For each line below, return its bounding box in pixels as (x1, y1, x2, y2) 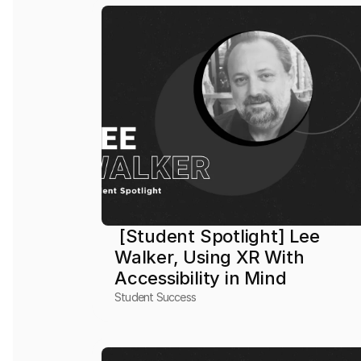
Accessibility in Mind (114, 268, 287, 288)
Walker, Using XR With (114, 247, 305, 268)
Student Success (114, 290, 197, 304)
